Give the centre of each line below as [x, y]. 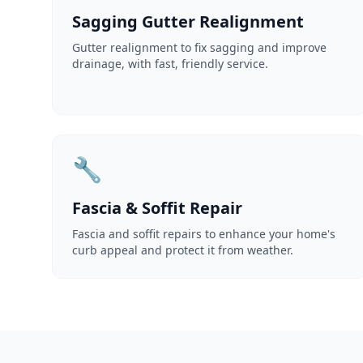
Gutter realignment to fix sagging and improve [199, 47]
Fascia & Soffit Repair [157, 208]
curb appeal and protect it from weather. [183, 250]
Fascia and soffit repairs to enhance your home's [204, 234]
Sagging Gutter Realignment [188, 21]
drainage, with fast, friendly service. [170, 64]
